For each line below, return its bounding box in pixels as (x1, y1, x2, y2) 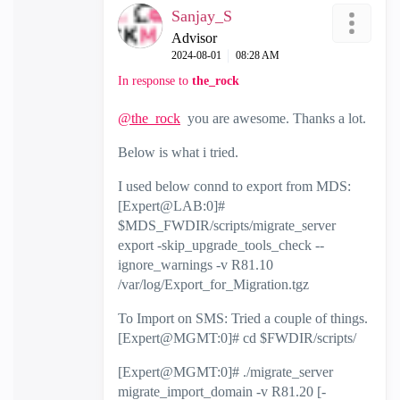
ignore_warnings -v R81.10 (118, 257, 273, 272)
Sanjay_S (171, 7, 232, 25)
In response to (118, 74, 192, 87)
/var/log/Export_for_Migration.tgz (118, 277, 309, 292)
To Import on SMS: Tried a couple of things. (118, 311, 368, 326)
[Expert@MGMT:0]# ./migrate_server (118, 364, 333, 379)
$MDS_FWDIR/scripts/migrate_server (118, 218, 336, 233)
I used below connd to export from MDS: (118, 179, 351, 194)
